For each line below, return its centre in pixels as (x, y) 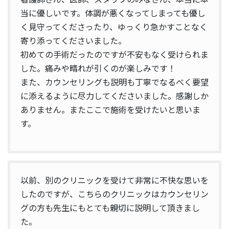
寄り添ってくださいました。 (73, 41)
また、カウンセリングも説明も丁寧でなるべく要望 (114, 82)
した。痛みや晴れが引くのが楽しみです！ (98, 68)
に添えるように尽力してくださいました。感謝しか (114, 96)
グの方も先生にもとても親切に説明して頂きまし (110, 207)
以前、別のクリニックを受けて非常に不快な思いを (114, 180)
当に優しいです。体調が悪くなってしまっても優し (113, 13)
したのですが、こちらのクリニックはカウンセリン (114, 193)
